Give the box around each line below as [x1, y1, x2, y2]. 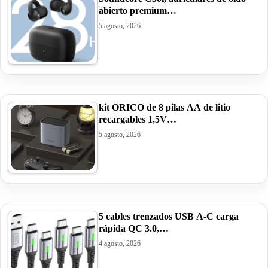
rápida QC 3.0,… [99, 223, 169, 233]
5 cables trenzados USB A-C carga [99, 211, 239, 221]
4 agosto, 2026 [99, 239, 141, 248]
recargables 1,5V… [99, 114, 176, 124]
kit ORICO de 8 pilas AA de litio [99, 102, 230, 112]
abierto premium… [99, 5, 176, 16]
